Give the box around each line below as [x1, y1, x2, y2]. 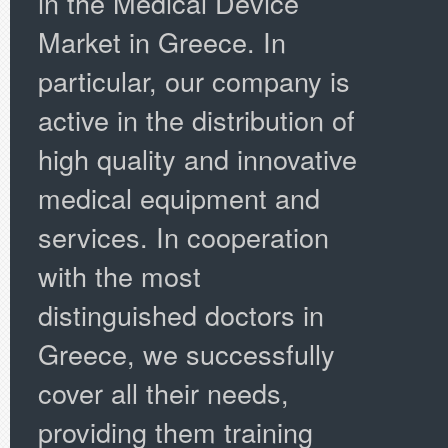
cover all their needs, [38, 373, 289, 412]
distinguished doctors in [38, 295, 324, 334]
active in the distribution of [38, 100, 355, 139]
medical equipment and [38, 178, 320, 217]
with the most [38, 256, 201, 295]
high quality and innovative [38, 139, 357, 178]
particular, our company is [38, 61, 350, 100]
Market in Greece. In [38, 22, 286, 61]
